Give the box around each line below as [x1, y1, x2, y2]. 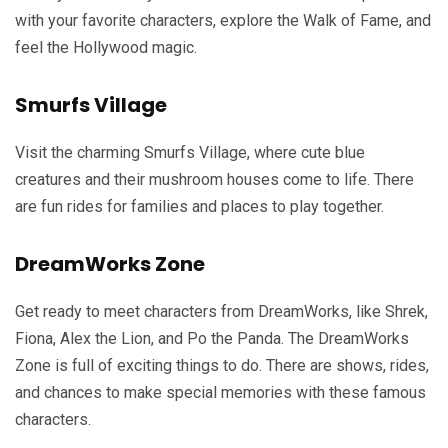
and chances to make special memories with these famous [15, 382, 426, 402]
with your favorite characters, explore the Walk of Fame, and [15, 10, 431, 30]
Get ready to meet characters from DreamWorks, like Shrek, [15, 301, 428, 321]
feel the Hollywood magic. [15, 37, 197, 57]
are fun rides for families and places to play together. [15, 196, 384, 216]
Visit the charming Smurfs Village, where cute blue [15, 142, 365, 162]
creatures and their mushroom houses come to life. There [15, 169, 414, 189]
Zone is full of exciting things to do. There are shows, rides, [15, 355, 429, 375]
